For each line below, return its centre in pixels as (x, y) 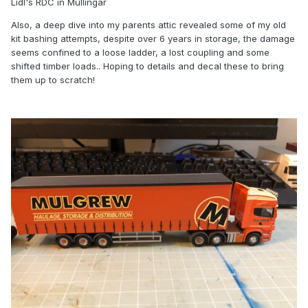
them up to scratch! (53, 80)
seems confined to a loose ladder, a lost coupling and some (140, 53)
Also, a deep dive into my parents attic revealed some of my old (148, 25)
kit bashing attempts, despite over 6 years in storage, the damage (153, 39)
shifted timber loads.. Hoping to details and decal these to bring (147, 66)
